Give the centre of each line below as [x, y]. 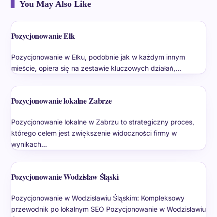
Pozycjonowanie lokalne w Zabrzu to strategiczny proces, [102, 122]
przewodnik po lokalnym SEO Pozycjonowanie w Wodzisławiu [108, 209]
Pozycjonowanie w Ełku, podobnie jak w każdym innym [98, 57]
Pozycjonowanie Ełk [43, 36]
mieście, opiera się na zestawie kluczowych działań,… [96, 68]
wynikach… [29, 144]
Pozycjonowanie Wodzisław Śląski [65, 177]
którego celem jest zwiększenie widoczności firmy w [94, 133]
